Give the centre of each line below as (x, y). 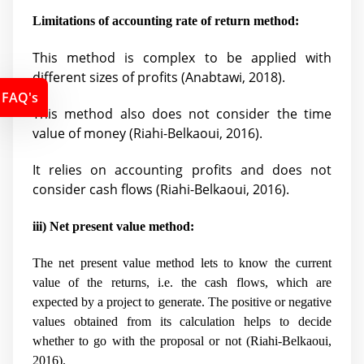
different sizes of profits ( (109, 78)
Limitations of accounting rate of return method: (166, 21)
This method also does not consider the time (182, 114)
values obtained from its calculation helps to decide (182, 321)
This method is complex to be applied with (182, 58)
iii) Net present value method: (113, 226)
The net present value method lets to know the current (182, 262)
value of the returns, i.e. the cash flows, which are (182, 282)
